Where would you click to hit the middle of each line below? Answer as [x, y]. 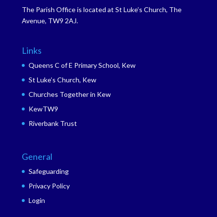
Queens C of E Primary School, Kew [82, 65]
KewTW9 [43, 109]
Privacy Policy [49, 186]
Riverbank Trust [53, 124]
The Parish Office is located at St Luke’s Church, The [101, 9]
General [37, 157]
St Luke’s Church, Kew [62, 80]
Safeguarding [48, 171]
